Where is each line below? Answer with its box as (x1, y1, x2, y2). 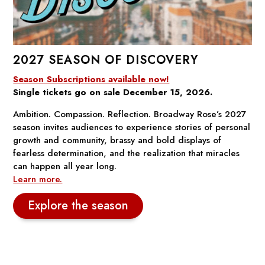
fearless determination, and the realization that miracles (13, 146, 240, 160)
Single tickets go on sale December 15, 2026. (13, 85, 213, 99)
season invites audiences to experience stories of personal (13, 120, 251, 134)
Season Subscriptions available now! (13, 72, 170, 86)
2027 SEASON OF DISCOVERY (13, 51, 199, 69)
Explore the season (28, 196, 129, 214)
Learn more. (13, 172, 63, 186)
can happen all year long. (13, 159, 117, 173)
